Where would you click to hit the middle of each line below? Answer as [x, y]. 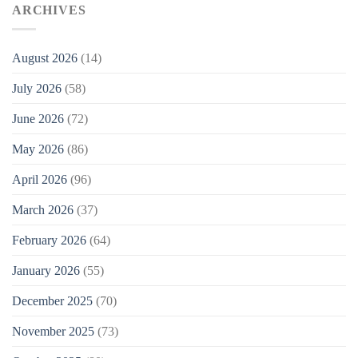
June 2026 [38, 119]
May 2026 [38, 149]
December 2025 [52, 301]
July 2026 [37, 89]
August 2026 [45, 58]
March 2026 [43, 210]
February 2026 [49, 241]
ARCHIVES [49, 10]
